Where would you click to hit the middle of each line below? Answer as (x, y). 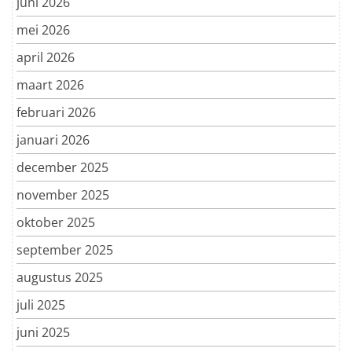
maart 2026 (50, 84)
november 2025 (63, 194)
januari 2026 (53, 139)
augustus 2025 (60, 277)
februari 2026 (56, 112)
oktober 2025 (56, 222)
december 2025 (62, 167)
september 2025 (65, 249)
